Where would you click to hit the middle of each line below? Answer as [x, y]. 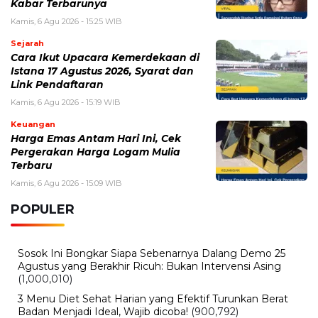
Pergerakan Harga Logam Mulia [95, 152]
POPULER [43, 209]
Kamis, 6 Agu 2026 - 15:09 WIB [66, 183]
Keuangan [33, 124]
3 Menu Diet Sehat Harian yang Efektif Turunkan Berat [153, 298]
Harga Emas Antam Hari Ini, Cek [96, 138]
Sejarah [27, 43]
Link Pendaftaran [57, 84]
